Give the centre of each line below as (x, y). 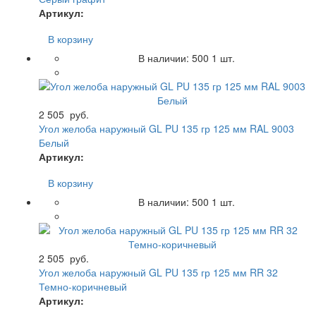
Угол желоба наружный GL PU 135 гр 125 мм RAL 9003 (166, 128)
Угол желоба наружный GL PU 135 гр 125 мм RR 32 (158, 272)
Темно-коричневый (83, 286)
